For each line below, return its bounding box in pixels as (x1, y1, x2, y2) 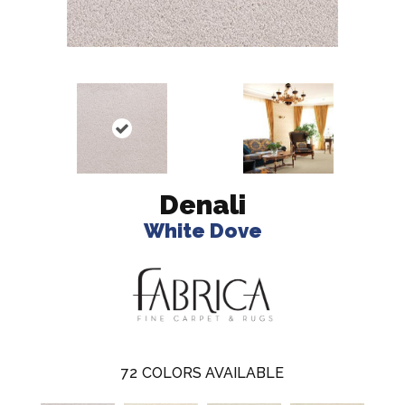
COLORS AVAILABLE (142, 364, 284, 382)
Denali (159, 189, 246, 221)
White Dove (143, 219, 262, 242)
